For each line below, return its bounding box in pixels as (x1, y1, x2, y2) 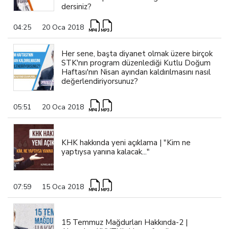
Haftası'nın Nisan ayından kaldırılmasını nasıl (61, 66, 211, 77)
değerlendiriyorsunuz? (61, 76, 138, 86)
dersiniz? (61, 1, 91, 12)
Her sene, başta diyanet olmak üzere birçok (61, 48, 213, 59)
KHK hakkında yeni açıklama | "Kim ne (61, 137, 191, 148)
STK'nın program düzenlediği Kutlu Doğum (61, 57, 211, 68)
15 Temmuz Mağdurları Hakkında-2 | (61, 217, 188, 227)
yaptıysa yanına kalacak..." (61, 146, 150, 157)
